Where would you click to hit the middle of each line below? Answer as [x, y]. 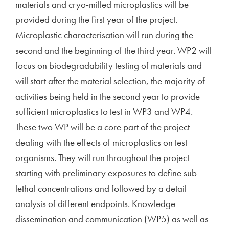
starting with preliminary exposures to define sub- [108, 173]
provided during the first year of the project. [96, 20]
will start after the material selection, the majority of [110, 81]
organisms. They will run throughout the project [102, 158]
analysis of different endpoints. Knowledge [95, 204]
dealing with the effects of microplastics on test [101, 142]
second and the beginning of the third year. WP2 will [113, 50]
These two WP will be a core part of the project [102, 127]
